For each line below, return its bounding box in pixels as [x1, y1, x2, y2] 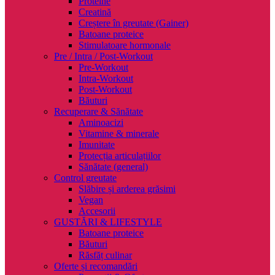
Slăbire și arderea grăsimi [79, 184, 176, 195]
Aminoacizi [79, 117, 123, 128]
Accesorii [79, 206, 115, 217]
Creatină [79, 7, 111, 18]
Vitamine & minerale [79, 128, 159, 139]
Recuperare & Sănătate [54, 106, 143, 117]
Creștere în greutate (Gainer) [79, 18, 188, 29]
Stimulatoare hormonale [79, 40, 171, 51]
